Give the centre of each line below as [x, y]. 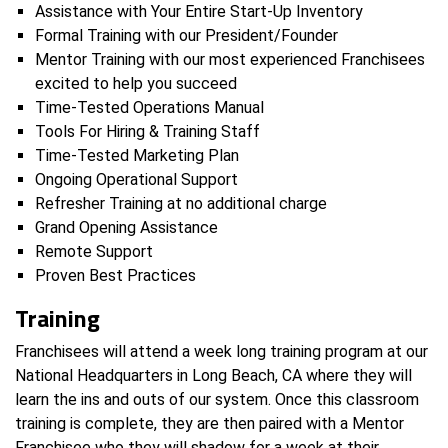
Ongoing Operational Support [136, 179]
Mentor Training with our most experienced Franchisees [230, 59]
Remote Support [94, 251]
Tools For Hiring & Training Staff [147, 131]
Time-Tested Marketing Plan [137, 155]
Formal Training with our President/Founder [186, 35]
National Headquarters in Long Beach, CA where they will [213, 375]
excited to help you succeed [136, 83]
